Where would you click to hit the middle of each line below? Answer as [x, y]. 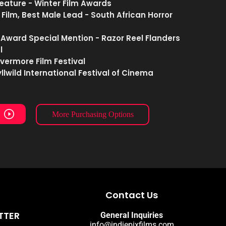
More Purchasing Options [93, 114]
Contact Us [132, 195]
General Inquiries [132, 215]
